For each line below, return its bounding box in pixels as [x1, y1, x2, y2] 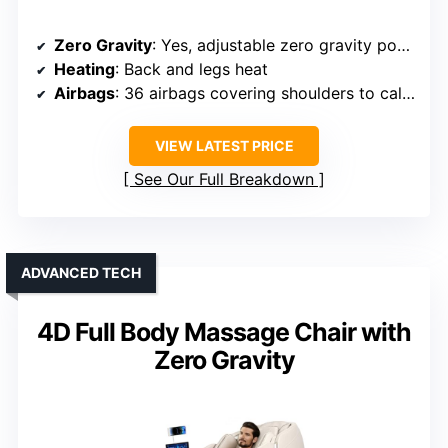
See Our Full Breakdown [134, 169, 314, 190]
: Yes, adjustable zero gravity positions [152, 35, 397, 56]
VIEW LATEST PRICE [154, 137, 294, 155]
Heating [54, 59, 115, 80]
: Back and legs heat [115, 59, 268, 80]
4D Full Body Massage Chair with [37, 317, 411, 348]
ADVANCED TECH [21, 264, 141, 282]
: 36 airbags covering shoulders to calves [115, 83, 402, 104]
